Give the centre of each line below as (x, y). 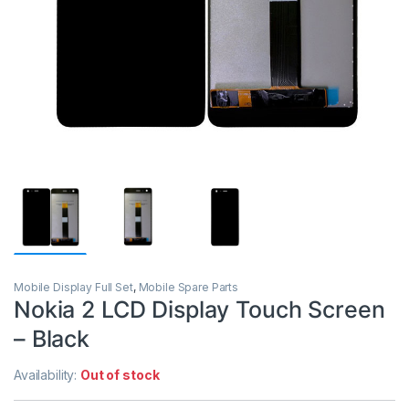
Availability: (47, 374)
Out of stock (120, 374)
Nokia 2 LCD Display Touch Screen (199, 309)
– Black (52, 338)
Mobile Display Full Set (73, 287)
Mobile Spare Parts (188, 287)
